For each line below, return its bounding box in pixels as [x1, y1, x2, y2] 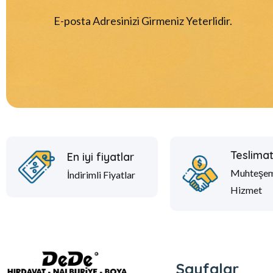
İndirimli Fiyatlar [67, 168, 135, 180]
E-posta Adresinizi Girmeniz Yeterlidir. [54, 13, 232, 27]
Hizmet [230, 183, 263, 196]
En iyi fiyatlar [67, 149, 134, 164]
